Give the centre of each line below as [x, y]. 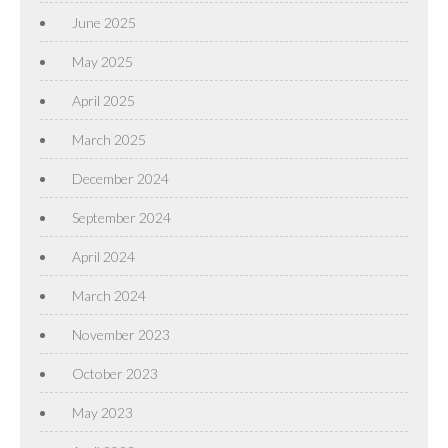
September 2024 [121, 217]
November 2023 [121, 334]
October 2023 [115, 373]
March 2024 [109, 295]
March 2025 [109, 139]
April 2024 [103, 256]
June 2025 [104, 22]
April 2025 [103, 100]
